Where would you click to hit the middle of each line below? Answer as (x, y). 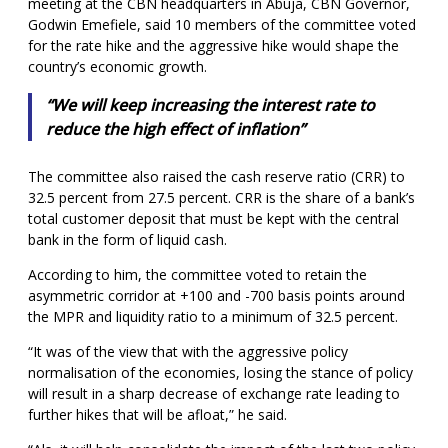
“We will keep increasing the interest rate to (210, 105)
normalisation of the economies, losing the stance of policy (220, 372)
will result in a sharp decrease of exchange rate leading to (214, 393)
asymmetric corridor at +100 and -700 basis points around (216, 295)
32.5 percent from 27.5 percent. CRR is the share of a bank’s (221, 197)
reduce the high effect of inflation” (175, 129)
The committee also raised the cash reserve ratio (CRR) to (216, 176)
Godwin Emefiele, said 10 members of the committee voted (222, 25)
